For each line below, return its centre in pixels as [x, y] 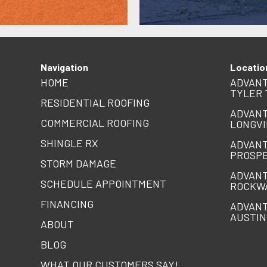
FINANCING [67, 204]
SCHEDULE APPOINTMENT [103, 184]
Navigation [64, 67]
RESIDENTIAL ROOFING [95, 103]
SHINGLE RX [69, 143]
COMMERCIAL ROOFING [94, 123]
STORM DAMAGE [78, 164]
